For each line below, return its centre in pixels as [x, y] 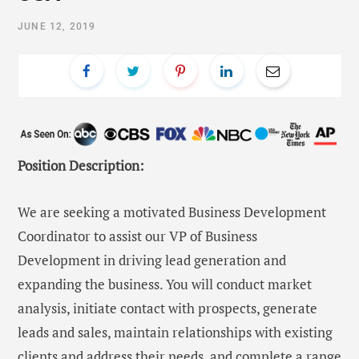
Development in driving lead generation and [152, 260]
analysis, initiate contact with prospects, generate [167, 309]
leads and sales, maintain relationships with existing [175, 333]
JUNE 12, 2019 [57, 26]
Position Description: [81, 166]
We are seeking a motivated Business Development [172, 212]
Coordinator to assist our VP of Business [137, 236]
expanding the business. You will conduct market [165, 284]
